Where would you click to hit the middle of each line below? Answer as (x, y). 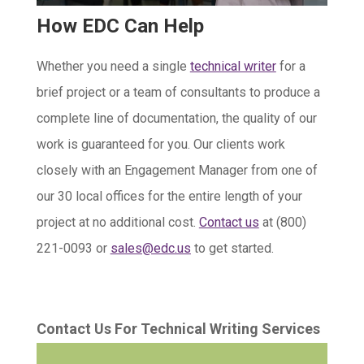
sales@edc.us (150, 248)
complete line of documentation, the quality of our (176, 118)
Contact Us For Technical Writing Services (178, 329)
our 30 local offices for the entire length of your (169, 196)
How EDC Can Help (120, 26)
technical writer (233, 66)
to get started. (232, 248)
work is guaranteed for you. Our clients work (160, 144)
